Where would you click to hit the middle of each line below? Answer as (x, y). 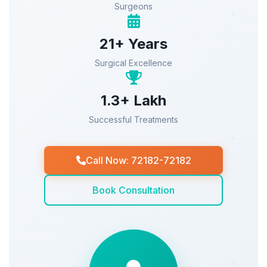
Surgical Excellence (133, 63)
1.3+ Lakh (133, 100)
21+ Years (133, 44)
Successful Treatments (133, 119)
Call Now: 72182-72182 (138, 160)
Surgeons (133, 6)
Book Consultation (133, 190)
